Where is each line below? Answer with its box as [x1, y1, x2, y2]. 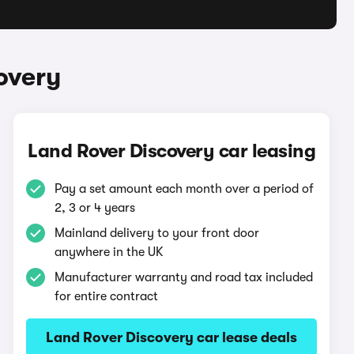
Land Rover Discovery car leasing [28, 140, 316, 162]
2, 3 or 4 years [55, 201, 136, 215]
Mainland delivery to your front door [55, 226, 260, 240]
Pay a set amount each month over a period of [55, 182, 314, 196]
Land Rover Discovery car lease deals [46, 330, 298, 345]
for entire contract [55, 289, 159, 303]
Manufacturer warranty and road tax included [55, 270, 314, 284]
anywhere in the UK [55, 245, 164, 259]
